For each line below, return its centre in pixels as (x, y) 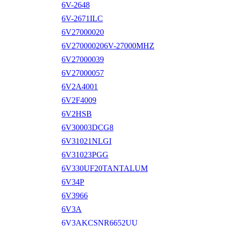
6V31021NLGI (87, 141)
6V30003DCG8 (88, 127)
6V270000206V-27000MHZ (108, 45)
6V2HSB (77, 114)
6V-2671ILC (82, 18)
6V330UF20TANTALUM (105, 168)
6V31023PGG (85, 154)
